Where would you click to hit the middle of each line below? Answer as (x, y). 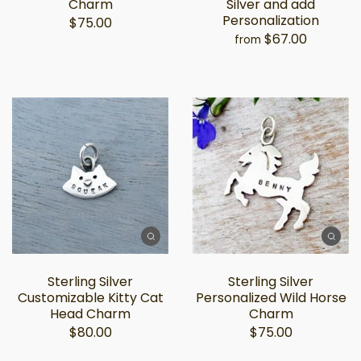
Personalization (271, 21)
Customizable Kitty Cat (90, 298)
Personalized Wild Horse (271, 298)
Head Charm (90, 314)
